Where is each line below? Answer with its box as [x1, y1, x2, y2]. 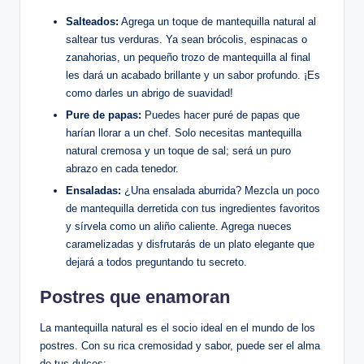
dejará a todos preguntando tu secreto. [66, 256, 247, 269]
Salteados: [66, 15, 119, 28]
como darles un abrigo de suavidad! [66, 86, 233, 99]
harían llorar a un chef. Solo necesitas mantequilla [66, 127, 301, 140]
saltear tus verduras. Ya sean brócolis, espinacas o [66, 32, 307, 45]
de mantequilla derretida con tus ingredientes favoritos [66, 202, 320, 215]
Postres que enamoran [40, 287, 230, 308]
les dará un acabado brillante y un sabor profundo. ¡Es [66, 68, 320, 81]
